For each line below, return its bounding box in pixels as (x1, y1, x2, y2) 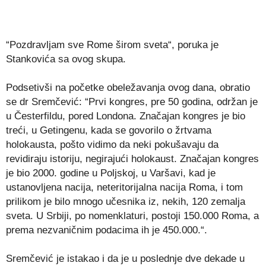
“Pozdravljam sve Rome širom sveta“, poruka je (6, 39, 218, 51)
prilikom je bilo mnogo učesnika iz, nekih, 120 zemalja (6, 196, 245, 208)
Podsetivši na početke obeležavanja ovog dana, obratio (6, 82, 250, 94)
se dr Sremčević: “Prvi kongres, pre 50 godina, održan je (6, 96, 258, 108)
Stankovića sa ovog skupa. (6, 53, 126, 65)
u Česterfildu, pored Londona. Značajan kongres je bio (6, 110, 245, 122)
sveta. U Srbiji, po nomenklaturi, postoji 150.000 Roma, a (6, 210, 259, 222)
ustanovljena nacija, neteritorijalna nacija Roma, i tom (6, 182, 243, 194)
